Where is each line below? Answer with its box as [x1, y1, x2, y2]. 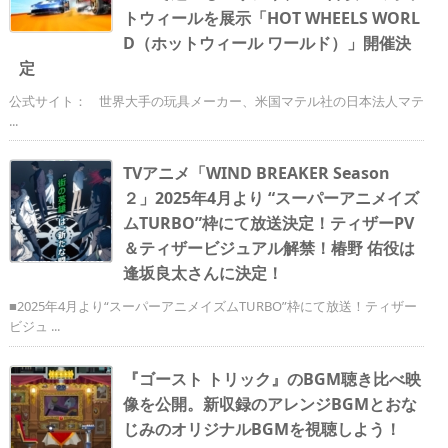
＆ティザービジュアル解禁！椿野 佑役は [123, 237, 415, 260]
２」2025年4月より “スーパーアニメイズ [123, 187, 419, 210]
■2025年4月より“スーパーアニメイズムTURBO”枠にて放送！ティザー [9, 297, 417, 316]
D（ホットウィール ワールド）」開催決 [123, 32, 411, 55]
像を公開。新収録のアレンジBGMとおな [123, 393, 417, 416]
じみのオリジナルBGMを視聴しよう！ [123, 418, 401, 441]
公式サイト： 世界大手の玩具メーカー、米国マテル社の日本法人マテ [9, 92, 424, 111]
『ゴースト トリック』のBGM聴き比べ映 [123, 368, 421, 391]
